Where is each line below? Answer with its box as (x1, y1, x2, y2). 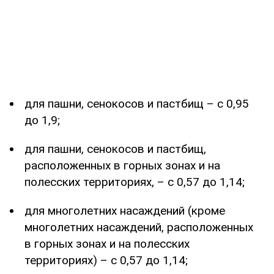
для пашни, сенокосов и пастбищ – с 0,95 (24, 97, 249, 111)
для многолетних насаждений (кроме (24, 204, 225, 218)
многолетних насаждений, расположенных (24, 220, 253, 235)
